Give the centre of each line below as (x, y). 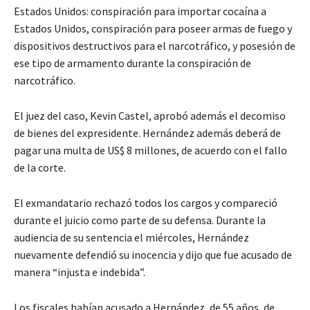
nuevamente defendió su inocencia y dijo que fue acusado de (153, 254)
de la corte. (40, 167)
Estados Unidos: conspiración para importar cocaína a (140, 11)
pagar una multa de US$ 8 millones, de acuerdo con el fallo (151, 150)
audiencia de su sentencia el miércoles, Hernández (131, 237)
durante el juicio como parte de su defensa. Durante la (140, 220)
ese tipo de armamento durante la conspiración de (133, 63)
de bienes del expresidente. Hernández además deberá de (147, 133)
